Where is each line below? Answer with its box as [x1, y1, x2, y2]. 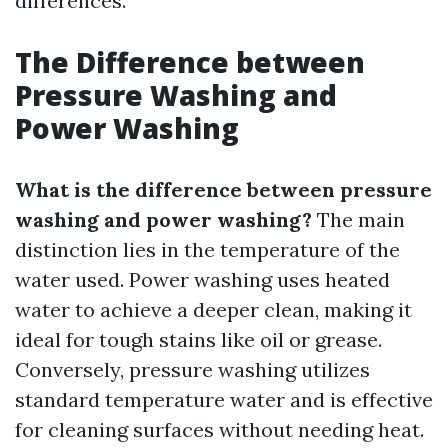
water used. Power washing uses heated [15, 267, 390, 292]
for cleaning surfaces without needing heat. [15, 417, 424, 442]
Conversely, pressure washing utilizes [15, 357, 370, 382]
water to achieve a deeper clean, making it [15, 297, 412, 322]
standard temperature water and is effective [15, 387, 433, 412]
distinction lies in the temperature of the [15, 237, 400, 262]
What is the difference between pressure [15, 177, 432, 202]
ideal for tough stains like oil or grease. [15, 327, 382, 352]
